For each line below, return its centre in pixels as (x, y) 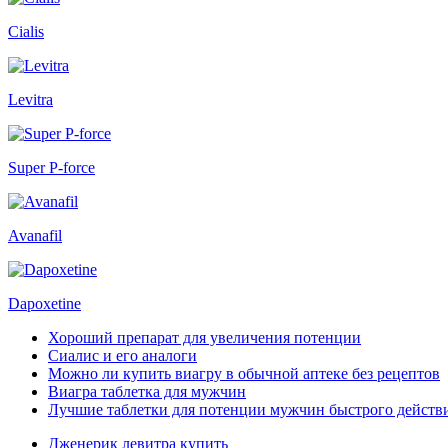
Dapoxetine (44, 304)
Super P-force (51, 168)
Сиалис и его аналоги (122, 356)
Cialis (26, 32)
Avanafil (35, 236)
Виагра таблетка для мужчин (147, 392)
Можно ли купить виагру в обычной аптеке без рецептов (244, 374)
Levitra (30, 100)
